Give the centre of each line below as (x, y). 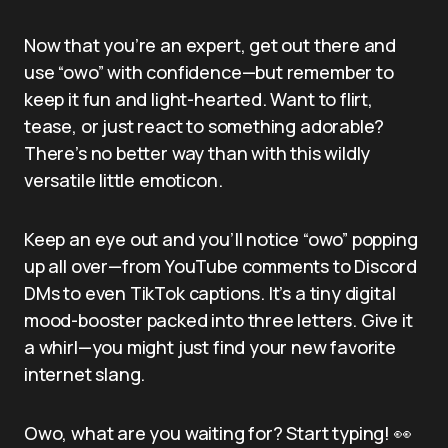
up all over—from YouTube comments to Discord (221, 265)
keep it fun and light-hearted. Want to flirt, (198, 98)
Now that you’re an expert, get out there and (210, 44)
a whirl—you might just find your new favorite (210, 346)
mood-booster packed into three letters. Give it (218, 319)
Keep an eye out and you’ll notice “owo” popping (221, 238)
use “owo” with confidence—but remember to (209, 71)
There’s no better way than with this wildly (197, 152)
